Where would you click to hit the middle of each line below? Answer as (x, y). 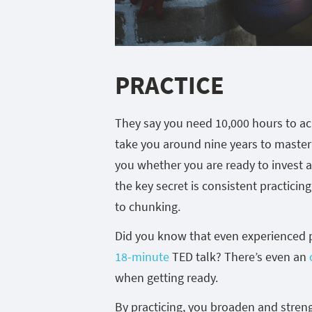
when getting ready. (166, 278)
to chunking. (148, 206)
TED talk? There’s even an (239, 257)
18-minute (142, 257)
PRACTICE (170, 85)
